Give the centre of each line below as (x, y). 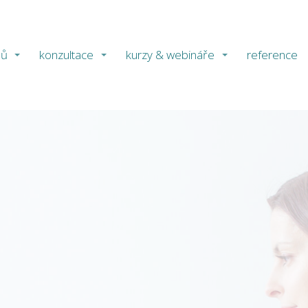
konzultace (67, 55)
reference (272, 55)
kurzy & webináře (170, 55)
